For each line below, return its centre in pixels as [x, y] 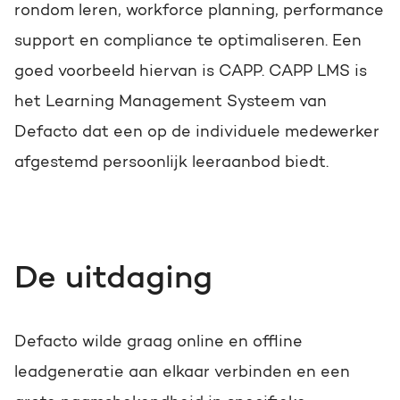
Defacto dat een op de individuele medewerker [197, 133]
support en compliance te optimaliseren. [173, 42]
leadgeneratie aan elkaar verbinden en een [182, 373]
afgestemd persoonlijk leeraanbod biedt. [171, 163]
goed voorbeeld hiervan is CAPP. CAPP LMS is [191, 72]
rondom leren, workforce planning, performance [199, 11]
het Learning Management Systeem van [171, 102]
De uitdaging [113, 279]
